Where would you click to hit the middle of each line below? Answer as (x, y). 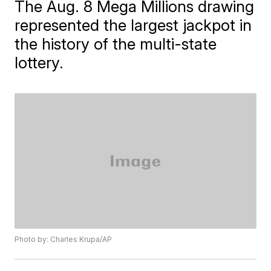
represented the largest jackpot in (133, 25)
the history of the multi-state (116, 44)
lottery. (39, 63)
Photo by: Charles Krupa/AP (64, 240)
